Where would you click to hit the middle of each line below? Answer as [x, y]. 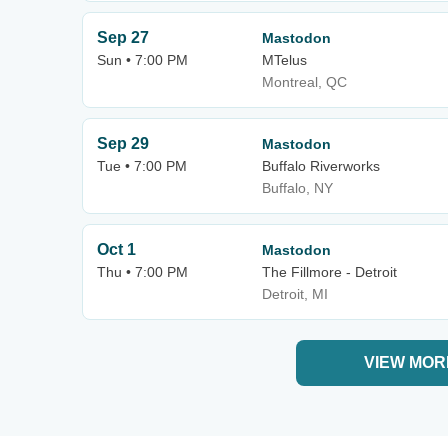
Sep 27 [123, 37]
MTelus [284, 60]
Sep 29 [123, 143]
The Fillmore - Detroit [329, 272]
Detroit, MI [295, 294]
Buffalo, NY [297, 188]
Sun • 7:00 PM [142, 60]
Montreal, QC [304, 82]
